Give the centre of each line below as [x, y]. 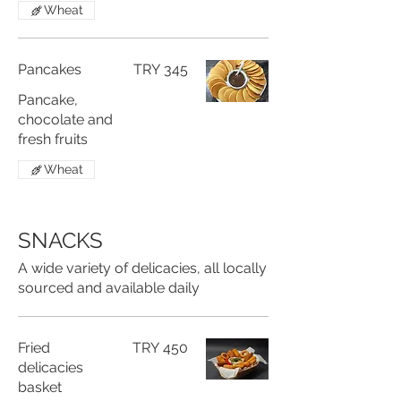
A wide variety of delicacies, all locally [142, 268]
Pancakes [50, 69]
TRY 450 [160, 348]
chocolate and [65, 119]
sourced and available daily [109, 288]
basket [40, 387]
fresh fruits [53, 139]
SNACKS [60, 240]
